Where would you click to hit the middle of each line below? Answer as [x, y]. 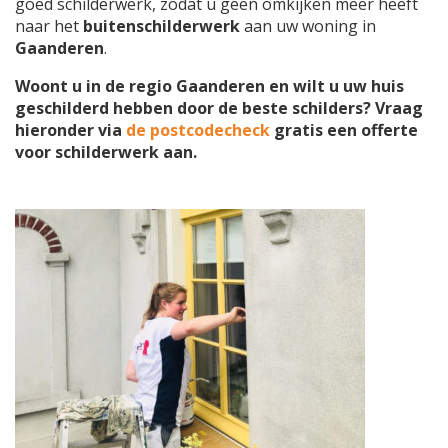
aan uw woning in [310, 25]
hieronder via [70, 129]
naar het [49, 25]
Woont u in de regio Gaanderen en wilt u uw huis [209, 85]
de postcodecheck [198, 129]
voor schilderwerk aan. [106, 151]
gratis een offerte [344, 129]
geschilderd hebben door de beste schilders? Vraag [219, 107]
